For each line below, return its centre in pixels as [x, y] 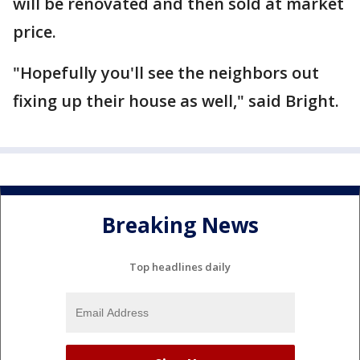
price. [45, 32]
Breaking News [180, 225]
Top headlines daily [180, 266]
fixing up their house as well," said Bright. [176, 101]
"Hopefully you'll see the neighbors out [166, 73]
